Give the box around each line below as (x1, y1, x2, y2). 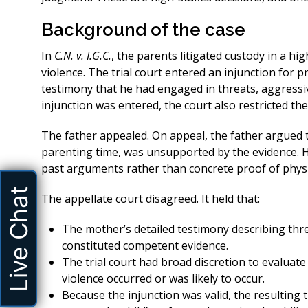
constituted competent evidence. (62, 238, 228, 253)
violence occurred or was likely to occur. (62, 271, 265, 286)
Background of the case (41, 19, 245, 40)
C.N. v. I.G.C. (54, 48, 111, 63)
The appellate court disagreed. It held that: (41, 191, 260, 206)
